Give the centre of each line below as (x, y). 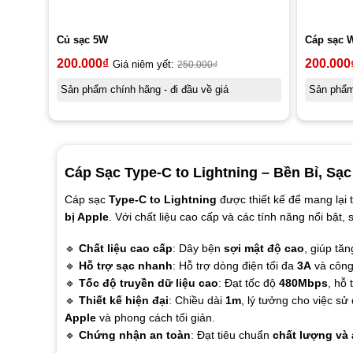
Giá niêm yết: (145, 64)
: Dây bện (198, 249)
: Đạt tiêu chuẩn (231, 335)
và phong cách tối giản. (155, 318)
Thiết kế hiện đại (123, 301)
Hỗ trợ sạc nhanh (125, 266)
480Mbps (303, 283)
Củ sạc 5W (82, 40)
